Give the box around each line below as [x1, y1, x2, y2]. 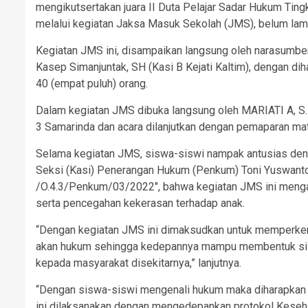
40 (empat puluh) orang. [36, 77, 148, 90]
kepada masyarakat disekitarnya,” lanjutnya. [36, 256, 241, 269]
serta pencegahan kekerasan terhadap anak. [36, 197, 245, 210]
